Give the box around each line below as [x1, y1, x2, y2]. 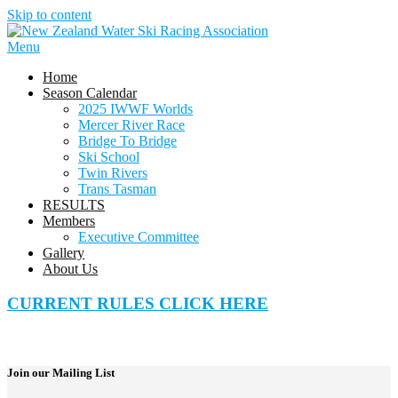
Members [43, 213, 95, 228]
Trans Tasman [78, 181, 156, 196]
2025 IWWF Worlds [78, 101, 193, 116]
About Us [43, 261, 98, 276]
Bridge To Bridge [78, 133, 177, 148]
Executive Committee [78, 229, 199, 244]
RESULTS [43, 197, 105, 212]
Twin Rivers [78, 165, 147, 180]
